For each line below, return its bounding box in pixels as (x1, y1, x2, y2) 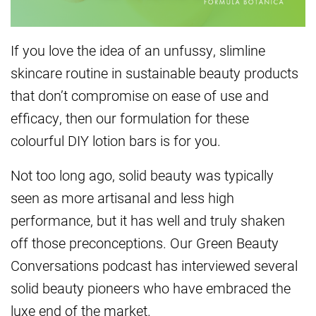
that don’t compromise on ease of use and (11, 86, 269, 105)
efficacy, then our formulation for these (11, 109, 249, 128)
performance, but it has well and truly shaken (11, 211, 285, 230)
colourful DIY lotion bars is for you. (11, 131, 221, 150)
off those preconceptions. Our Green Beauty (11, 233, 279, 253)
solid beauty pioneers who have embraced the (11, 279, 291, 298)
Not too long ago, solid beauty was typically (11, 166, 274, 185)
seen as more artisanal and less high (11, 188, 234, 207)
